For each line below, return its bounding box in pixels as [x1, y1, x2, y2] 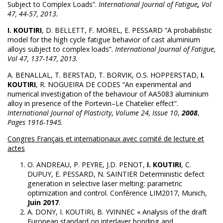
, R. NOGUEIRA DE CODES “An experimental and [36, 79, 191, 89]
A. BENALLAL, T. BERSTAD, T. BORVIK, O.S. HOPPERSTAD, [7, 70, 201, 80]
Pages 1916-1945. [7, 117, 63, 127]
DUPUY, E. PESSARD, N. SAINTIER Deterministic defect [27, 169, 205, 179]
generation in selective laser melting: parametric [27, 178, 182, 188]
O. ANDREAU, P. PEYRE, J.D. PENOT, [27, 159, 147, 169]
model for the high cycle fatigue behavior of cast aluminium [7, 34, 200, 44]
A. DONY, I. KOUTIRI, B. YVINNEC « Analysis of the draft [27, 207, 207, 217]
